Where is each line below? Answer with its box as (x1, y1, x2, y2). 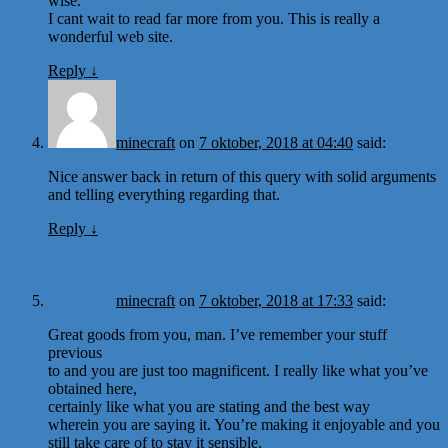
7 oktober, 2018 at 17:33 (199, 291, 353, 309)
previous (48, 343, 102, 361)
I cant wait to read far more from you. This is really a (48, 9, 380, 27)
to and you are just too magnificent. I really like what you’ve (48, 361, 428, 379)
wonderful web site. (48, 27, 173, 45)
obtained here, (48, 379, 137, 397)
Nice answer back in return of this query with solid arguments (48, 167, 436, 185)
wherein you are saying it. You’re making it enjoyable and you (48, 415, 440, 433)
